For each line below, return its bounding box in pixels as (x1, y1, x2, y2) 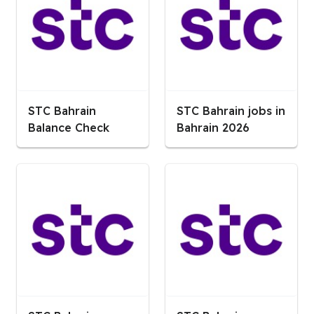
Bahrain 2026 (176, 120, 250, 135)
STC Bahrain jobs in (176, 103, 285, 118)
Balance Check (28, 120, 109, 135)
